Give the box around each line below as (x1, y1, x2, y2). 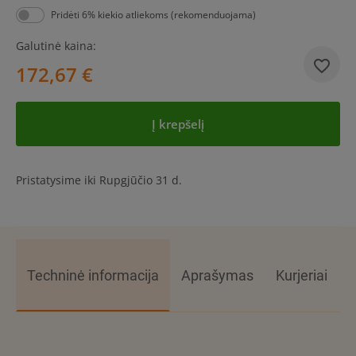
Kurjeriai (276, 267, 327, 284)
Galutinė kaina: (16, 38, 96, 54)
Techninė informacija (27, 267, 159, 284)
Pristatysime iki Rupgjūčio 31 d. (16, 172, 182, 188)
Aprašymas (181, 267, 253, 284)
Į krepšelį (152, 116, 204, 133)
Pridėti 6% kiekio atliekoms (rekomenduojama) (51, 8, 256, 22)
